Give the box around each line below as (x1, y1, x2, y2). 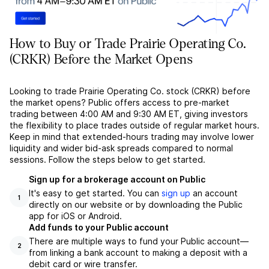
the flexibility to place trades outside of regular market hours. (10, 120, 259, 131)
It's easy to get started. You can (29, 188, 162, 199)
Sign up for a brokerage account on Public (29, 174, 205, 185)
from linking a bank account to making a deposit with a (29, 247, 247, 258)
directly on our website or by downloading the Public (29, 199, 243, 210)
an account (190, 188, 238, 199)
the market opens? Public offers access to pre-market (10, 97, 229, 108)
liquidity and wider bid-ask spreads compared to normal (10, 143, 233, 154)
